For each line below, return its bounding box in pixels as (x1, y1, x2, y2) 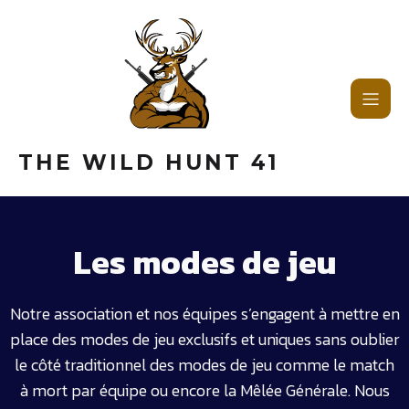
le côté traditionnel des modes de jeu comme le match (15, 352, 394, 377)
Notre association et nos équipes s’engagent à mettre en (9, 301, 400, 326)
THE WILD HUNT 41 (18, 150, 279, 175)
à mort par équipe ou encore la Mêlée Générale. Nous (19, 378, 390, 403)
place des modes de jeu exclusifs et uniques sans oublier (9, 327, 400, 351)
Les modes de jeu (72, 237, 337, 287)
